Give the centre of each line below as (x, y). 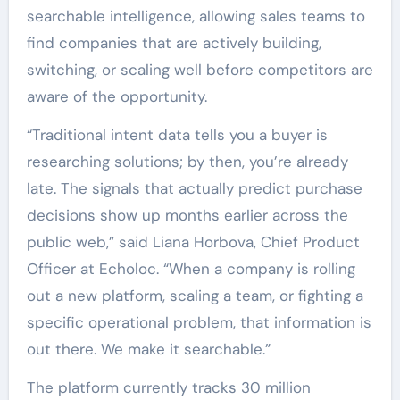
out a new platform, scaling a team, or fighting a (195, 296)
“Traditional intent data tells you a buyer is (177, 135)
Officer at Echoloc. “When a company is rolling (191, 269)
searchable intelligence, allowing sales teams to (196, 16)
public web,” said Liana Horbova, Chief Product (193, 242)
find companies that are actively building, (174, 43)
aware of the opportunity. (117, 96)
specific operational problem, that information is (199, 322)
